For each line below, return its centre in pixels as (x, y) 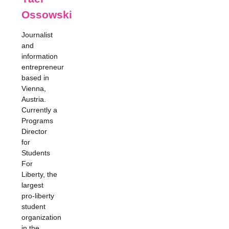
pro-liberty (38, 196)
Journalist (37, 35)
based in (35, 78)
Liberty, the (39, 174)
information (40, 56)
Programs (37, 121)
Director (34, 131)
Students (36, 153)
